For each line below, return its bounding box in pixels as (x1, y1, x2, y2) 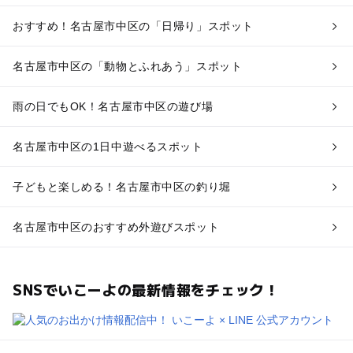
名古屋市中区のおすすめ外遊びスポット (12, 220, 220, 233)
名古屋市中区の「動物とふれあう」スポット (12, 60, 243, 73)
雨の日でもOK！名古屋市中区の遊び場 (12, 100, 214, 113)
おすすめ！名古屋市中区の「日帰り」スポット (12, 20, 254, 33)
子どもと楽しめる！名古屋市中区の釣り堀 (12, 180, 231, 193)
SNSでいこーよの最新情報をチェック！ (12, 278, 280, 299)
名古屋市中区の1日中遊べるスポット (12, 139, 203, 153)
